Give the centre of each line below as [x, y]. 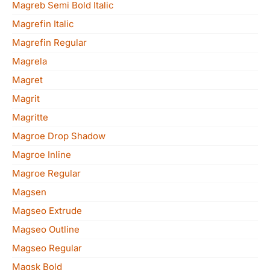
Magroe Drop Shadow [59, 136]
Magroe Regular [46, 173]
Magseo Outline [46, 229]
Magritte [30, 117]
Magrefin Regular [49, 42]
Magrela [30, 61]
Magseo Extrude [47, 211]
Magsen [29, 192]
